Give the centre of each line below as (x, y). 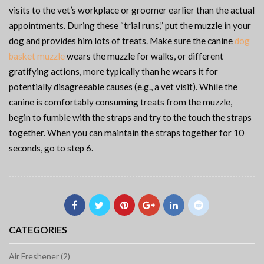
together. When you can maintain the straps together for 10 (126, 133)
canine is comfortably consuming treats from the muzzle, (121, 102)
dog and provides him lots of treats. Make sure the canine (122, 41)
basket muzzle (37, 56)
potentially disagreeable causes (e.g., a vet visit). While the (123, 87)
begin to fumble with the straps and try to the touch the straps (130, 118)
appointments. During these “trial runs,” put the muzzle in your (130, 26)
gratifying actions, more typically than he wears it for (113, 72)
